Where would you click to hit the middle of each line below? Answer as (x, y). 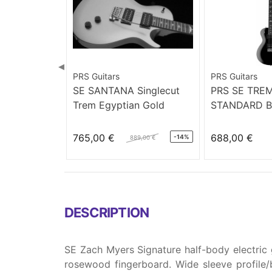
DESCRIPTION (107, 212)
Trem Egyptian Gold (119, 105)
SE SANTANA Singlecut (127, 90)
